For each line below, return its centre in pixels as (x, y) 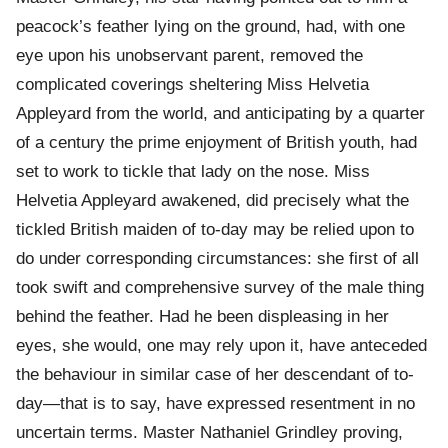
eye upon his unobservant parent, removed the (189, 56)
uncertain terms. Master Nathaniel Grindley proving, (209, 433)
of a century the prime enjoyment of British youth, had (216, 143)
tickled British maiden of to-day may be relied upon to (215, 230)
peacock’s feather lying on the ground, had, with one (210, 27)
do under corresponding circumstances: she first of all (217, 259)
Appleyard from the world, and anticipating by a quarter (220, 114)
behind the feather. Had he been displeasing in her (202, 317)
